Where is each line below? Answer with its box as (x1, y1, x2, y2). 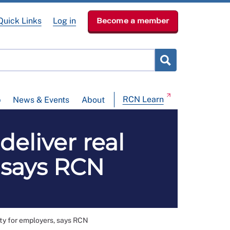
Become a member (96, 16, 169, 25)
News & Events (13, 95, 70, 105)
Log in (53, 16, 76, 26)
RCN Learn (122, 94, 164, 105)
